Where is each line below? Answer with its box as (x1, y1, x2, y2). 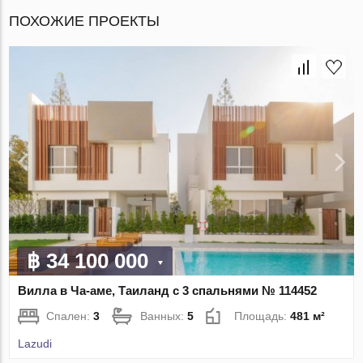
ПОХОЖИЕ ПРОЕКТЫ (9, 12, 160, 29)
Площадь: (234, 310, 291, 323)
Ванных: (140, 310, 188, 323)
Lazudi (18, 337, 53, 351)
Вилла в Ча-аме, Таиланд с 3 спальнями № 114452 (18, 284, 318, 298)
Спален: (46, 310, 94, 323)
